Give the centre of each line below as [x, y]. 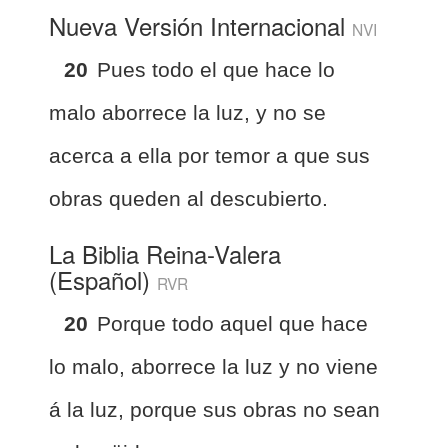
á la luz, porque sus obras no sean [214, 409]
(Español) [103, 279]
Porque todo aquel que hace [232, 323]
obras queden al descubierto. [188, 198]
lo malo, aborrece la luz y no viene [213, 366]
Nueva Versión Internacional [200, 25]
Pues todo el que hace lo [216, 69]
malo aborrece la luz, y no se [187, 112]
